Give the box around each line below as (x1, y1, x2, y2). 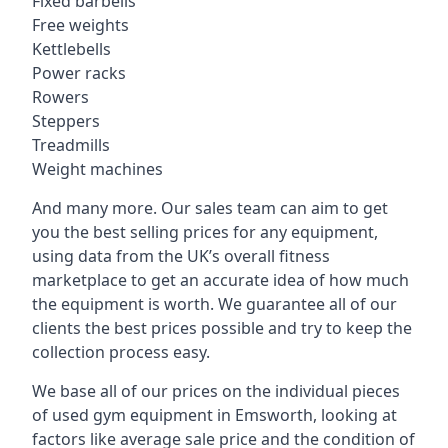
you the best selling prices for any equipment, (32, 221, 378, 243)
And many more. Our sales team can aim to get (32, 197, 388, 219)
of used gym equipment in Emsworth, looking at (32, 404, 397, 426)
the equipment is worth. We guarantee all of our (32, 293, 397, 315)
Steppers (32, 110, 100, 132)
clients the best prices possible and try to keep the (32, 317, 412, 339)
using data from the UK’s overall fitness (32, 245, 330, 267)
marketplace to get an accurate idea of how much (32, 269, 409, 291)
